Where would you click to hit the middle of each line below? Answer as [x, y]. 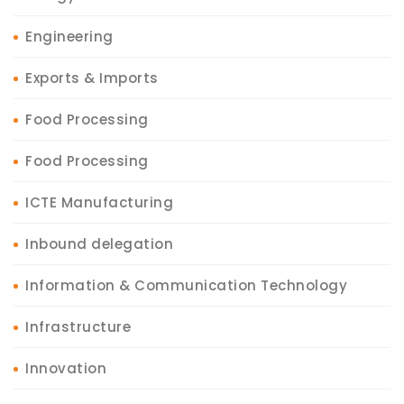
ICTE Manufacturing [99, 202]
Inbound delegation [99, 243]
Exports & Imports [92, 78]
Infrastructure [78, 326]
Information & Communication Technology [186, 285]
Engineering [69, 36]
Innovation [66, 368]
